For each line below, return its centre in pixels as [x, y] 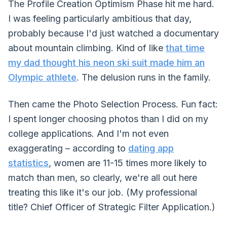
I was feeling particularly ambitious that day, [100, 18]
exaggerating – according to [68, 148]
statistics [28, 163]
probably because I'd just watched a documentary [113, 33]
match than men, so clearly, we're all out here [103, 178]
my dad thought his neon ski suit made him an [106, 63]
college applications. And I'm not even [88, 134]
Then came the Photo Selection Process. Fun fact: [113, 104]
